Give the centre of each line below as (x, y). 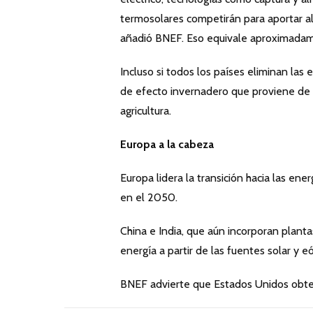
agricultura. (146, 110)
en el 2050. (149, 197)
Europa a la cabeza (167, 144)
